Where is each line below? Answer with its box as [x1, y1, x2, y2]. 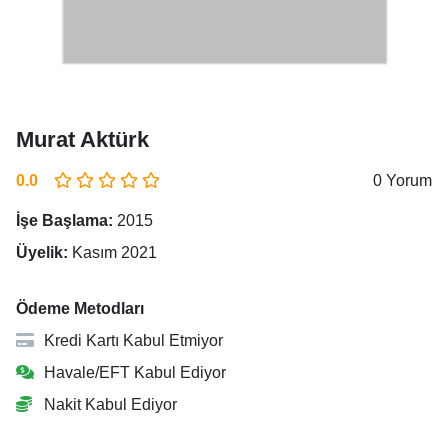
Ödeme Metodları [16, 300, 144, 317]
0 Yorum [373, 172, 432, 189]
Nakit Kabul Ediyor [40, 396, 177, 413]
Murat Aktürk [16, 127, 149, 152]
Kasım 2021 [68, 244, 157, 261]
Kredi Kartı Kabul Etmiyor [40, 332, 223, 349]
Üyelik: [16, 244, 68, 261]
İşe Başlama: [16, 212, 113, 229]
